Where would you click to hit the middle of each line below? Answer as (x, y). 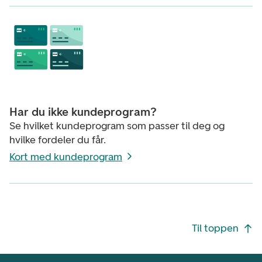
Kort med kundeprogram (66, 157)
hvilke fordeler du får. (58, 140)
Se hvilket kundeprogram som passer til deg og (117, 126)
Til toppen (215, 228)
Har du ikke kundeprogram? (83, 112)
